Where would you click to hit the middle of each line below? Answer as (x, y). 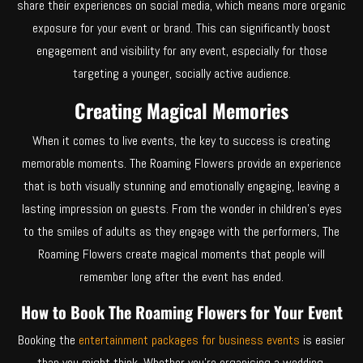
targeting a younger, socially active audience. (181, 73)
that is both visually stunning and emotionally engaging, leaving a (181, 186)
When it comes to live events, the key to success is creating (181, 140)
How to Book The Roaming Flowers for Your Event (181, 312)
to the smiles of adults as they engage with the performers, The (181, 231)
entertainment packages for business (173, 340)
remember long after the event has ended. (181, 276)
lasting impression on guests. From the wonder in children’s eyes (181, 208)
